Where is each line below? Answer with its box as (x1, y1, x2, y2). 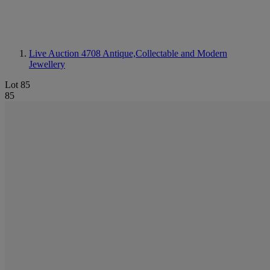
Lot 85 (5, 80, 30, 90)
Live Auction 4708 (29, 48, 102, 58)
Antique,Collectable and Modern (102, 48, 227, 58)
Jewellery (29, 59, 65, 69)
